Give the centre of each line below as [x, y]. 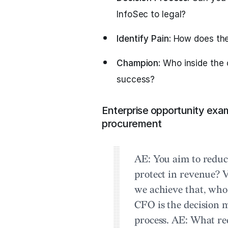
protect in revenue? [178, 175]
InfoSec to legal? [151, 14]
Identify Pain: [144, 39]
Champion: [139, 63]
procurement [132, 124]
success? [136, 79]
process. [153, 220]
